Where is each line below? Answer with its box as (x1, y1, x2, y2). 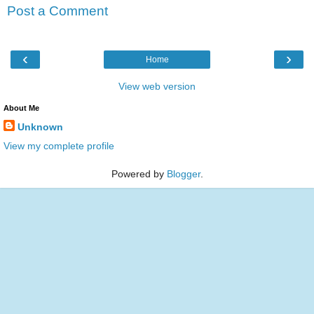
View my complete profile (4, 139, 114, 151)
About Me (4, 103, 39, 112)
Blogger (166, 168, 200, 179)
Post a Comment (7, 4, 108, 19)
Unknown (18, 121, 63, 132)
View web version (118, 80, 196, 92)
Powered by (111, 168, 167, 179)
